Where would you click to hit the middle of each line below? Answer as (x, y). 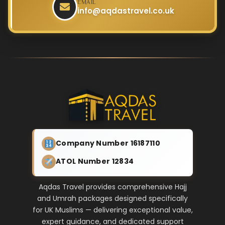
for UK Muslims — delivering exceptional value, (113, 210)
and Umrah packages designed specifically (113, 198)
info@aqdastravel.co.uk (126, 11)
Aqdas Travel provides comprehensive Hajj (113, 187)
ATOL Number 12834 (95, 161)
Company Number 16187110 (108, 143)
